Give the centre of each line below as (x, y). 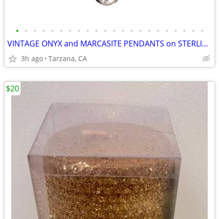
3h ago (32, 58)
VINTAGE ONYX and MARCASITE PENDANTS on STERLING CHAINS (205, 44)
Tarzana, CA (68, 58)
